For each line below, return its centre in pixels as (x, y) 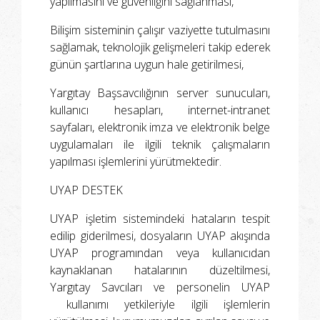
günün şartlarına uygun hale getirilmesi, (147, 65)
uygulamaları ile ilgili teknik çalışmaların (160, 145)
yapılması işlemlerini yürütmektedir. (136, 162)
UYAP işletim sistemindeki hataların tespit (160, 219)
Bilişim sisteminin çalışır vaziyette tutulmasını (160, 30)
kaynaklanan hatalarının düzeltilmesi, (160, 270)
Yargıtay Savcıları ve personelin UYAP (160, 287)
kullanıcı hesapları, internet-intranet (160, 110)
